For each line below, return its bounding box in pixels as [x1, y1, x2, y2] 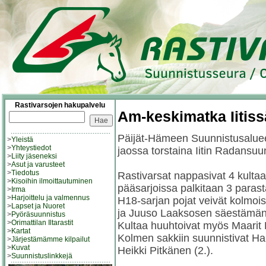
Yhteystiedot [11, 144, 51, 152]
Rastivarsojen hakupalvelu [15, 101, 105, 109]
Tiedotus [11, 169, 39, 177]
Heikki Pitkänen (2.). [118, 244, 213, 256]
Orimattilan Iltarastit [11, 218, 73, 227]
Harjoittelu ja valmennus [11, 194, 90, 202]
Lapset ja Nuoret [11, 202, 65, 210]
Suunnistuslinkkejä [11, 252, 72, 260]
